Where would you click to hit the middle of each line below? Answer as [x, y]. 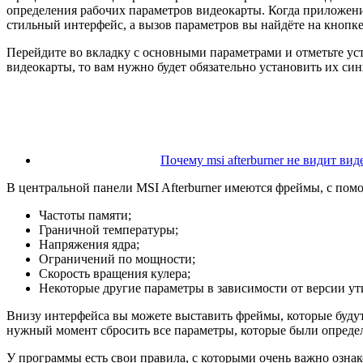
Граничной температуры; [109, 230]
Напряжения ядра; [89, 245]
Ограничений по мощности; [117, 259]
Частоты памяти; [85, 216]
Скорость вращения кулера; [115, 274]
